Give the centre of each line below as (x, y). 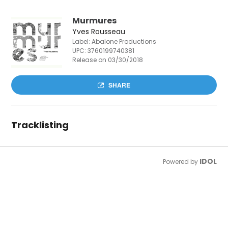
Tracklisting (40, 125)
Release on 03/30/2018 (108, 60)
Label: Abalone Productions (115, 41)
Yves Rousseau (99, 32)
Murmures (95, 21)
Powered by (181, 162)
